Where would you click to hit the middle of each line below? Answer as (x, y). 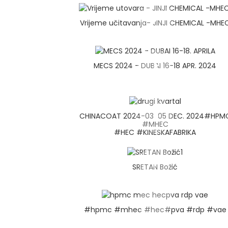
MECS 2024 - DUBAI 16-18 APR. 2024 (155, 65)
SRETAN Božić (155, 167)
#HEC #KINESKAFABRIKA (155, 133)
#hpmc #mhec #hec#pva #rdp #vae (155, 209)
